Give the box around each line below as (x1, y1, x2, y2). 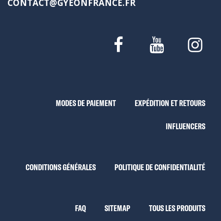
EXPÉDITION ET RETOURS (135, 98, 205, 109)
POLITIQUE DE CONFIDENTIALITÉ (114, 162, 205, 173)
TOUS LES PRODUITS (149, 203, 205, 214)
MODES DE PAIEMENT (56, 98, 116, 109)
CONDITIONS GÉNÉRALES (26, 162, 96, 173)
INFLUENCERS (166, 121, 205, 132)
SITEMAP (105, 203, 130, 214)
